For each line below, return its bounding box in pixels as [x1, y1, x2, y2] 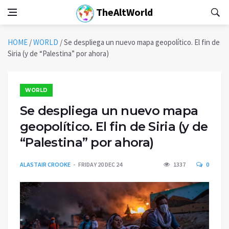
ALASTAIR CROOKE [20, 161, 71, 168]
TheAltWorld [94, 6, 153, 18]
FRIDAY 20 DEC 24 [78, 161, 122, 168]
